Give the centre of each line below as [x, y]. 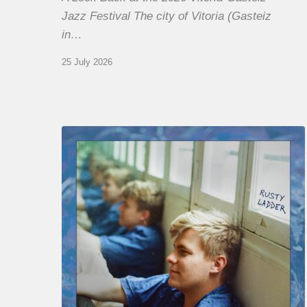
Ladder [79, 206]
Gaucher [83, 152]
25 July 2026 [87, 62]
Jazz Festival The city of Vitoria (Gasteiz [167, 16]
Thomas [82, 134]
